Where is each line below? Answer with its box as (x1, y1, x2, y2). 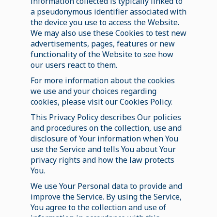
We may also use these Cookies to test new (30, 27, 186, 38)
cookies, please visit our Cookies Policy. (30, 96, 172, 107)
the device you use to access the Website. (30, 16, 179, 28)
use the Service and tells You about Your (30, 143, 176, 155)
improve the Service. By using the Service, (30, 191, 182, 202)
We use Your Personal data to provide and (30, 180, 182, 191)
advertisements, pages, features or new (30, 38, 175, 49)
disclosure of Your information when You (30, 133, 178, 144)
